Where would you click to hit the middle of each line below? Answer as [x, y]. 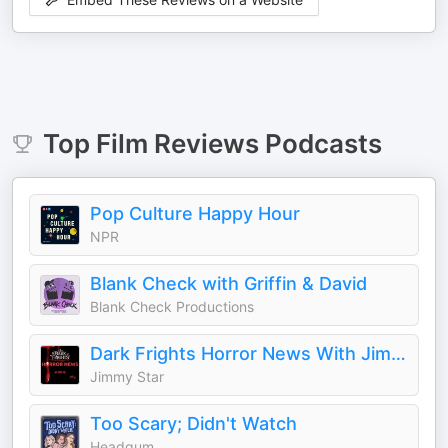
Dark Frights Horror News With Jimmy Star [398, 353]
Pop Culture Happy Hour [195, 213]
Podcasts [320, 143]
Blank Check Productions [172, 306]
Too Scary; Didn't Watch [193, 423]
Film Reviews [177, 143]
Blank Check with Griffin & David [228, 283]
